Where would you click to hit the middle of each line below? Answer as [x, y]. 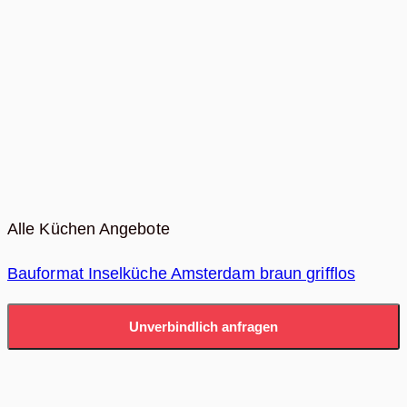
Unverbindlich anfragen [203, 327]
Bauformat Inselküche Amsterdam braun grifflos [181, 273]
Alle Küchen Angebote [89, 229]
